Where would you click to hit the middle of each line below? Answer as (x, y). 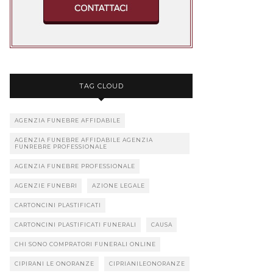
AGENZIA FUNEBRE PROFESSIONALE (75, 166)
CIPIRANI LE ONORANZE (55, 264)
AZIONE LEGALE (119, 186)
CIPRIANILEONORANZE (147, 264)
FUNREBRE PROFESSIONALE (61, 147)
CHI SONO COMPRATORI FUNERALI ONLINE (85, 244)
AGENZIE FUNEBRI (46, 186)
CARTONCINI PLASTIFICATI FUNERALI (76, 225)
